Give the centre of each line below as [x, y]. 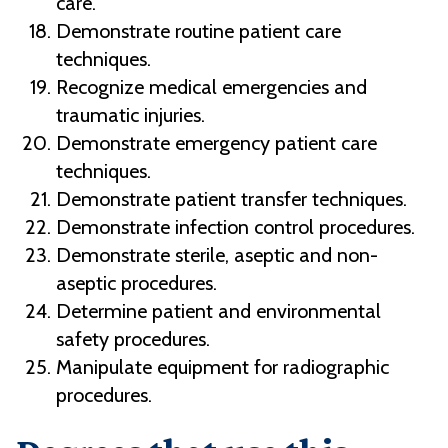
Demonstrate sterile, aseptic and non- [217, 255]
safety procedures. [133, 339]
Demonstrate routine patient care [198, 31]
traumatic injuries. [130, 115]
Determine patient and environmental [218, 311]
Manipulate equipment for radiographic [222, 367]
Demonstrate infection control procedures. [235, 227]
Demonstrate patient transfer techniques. [231, 199]
